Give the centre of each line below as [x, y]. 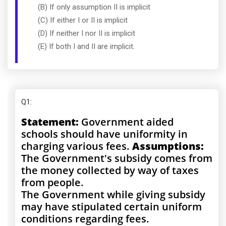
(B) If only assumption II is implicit [94, 7]
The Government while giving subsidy [113, 194]
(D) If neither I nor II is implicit [87, 33]
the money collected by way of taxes [110, 170]
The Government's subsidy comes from [117, 158]
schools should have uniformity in [104, 134]
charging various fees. [77, 146]
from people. [52, 182]
